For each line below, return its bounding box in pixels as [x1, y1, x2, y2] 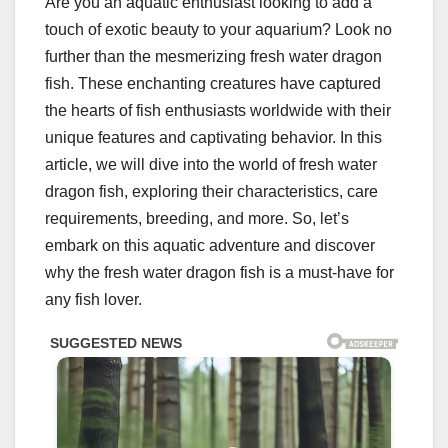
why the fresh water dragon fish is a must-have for [45, 264, 394, 282]
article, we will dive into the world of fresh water [45, 156, 377, 174]
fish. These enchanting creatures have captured [45, 75, 381, 93]
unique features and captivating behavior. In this [45, 129, 382, 147]
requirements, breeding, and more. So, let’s [45, 210, 349, 228]
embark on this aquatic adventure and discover [45, 237, 375, 255]
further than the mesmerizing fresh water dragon [45, 48, 382, 66]
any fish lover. [45, 291, 142, 309]
